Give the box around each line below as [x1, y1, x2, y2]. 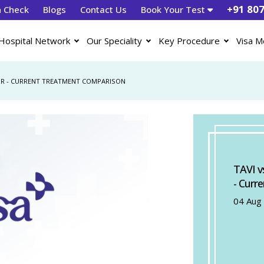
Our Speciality [87, 35, 142, 47]
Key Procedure [159, 35, 220, 47]
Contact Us [80, 4, 127, 15]
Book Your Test [141, 4, 207, 15]
